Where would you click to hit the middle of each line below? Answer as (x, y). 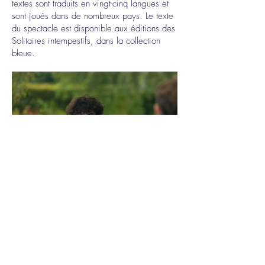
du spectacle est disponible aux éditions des (93, 28)
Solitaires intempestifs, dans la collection (86, 41)
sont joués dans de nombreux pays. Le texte (93, 16)
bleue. (23, 53)
